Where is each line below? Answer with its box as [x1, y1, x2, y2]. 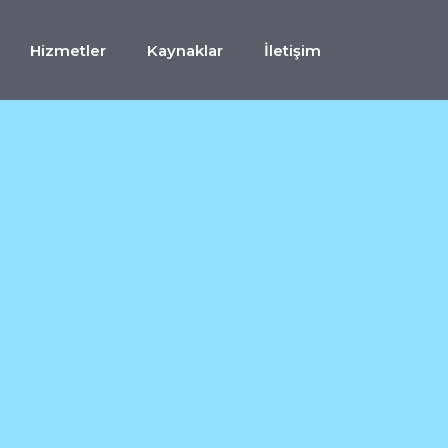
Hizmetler [30, 40, 106, 60]
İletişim [264, 40, 321, 60]
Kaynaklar [147, 40, 223, 60]
